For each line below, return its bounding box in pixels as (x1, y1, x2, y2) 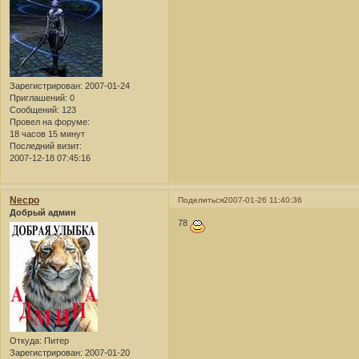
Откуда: (10, 336, 42, 346)
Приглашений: (10, 92, 67, 103)
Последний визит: (10, 140, 82, 151)
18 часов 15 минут (10, 128, 85, 139)
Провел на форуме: (10, 116, 90, 127)
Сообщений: (10, 104, 59, 115)
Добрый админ (10, 207, 76, 217)
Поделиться (178, 195, 224, 204)
